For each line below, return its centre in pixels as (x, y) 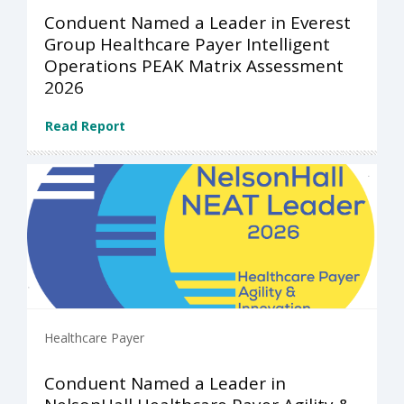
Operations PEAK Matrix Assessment (194, 65)
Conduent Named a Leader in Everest (197, 22)
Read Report (85, 125)
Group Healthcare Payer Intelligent (187, 44)
